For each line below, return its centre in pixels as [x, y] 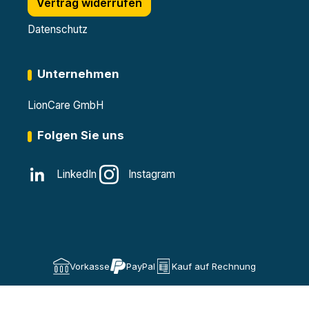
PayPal [141, 266]
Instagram [152, 174]
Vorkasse [90, 266]
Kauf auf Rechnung [214, 266]
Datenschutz [58, 29]
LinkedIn [77, 174]
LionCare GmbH [66, 105]
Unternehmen [78, 74]
